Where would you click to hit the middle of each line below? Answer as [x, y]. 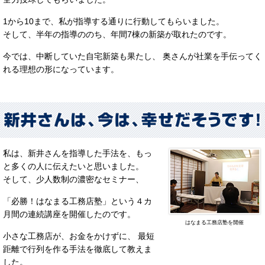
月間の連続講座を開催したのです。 [69, 214]
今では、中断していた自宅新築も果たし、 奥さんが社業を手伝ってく [132, 56]
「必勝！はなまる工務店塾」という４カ [77, 201]
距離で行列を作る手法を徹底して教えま [77, 249]
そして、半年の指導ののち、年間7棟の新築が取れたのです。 [117, 34]
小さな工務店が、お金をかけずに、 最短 [79, 236]
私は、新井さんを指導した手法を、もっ [77, 153]
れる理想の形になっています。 [61, 69]
